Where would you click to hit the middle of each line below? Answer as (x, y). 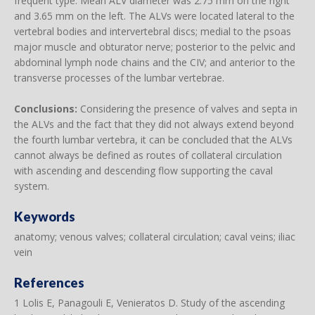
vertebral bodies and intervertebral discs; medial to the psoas (153, 31)
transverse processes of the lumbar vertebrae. (119, 78)
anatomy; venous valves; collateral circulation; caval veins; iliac (155, 237)
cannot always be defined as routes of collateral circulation (148, 155)
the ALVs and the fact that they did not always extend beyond (154, 124)
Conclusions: (46, 109)
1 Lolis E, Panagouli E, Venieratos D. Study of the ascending (149, 303)
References (49, 283)
